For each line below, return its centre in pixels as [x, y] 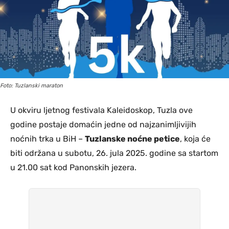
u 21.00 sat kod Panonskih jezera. [73, 168]
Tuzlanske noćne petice [132, 139]
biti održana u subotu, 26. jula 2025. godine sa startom [114, 153]
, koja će [195, 139]
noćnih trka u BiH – [48, 139]
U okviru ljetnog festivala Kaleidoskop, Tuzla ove [101, 110]
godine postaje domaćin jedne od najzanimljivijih [103, 125]
